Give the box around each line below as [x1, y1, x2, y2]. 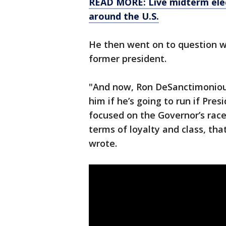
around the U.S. [89, 10, 159, 23]
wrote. [89, 137, 117, 150]
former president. [89, 52, 166, 65]
